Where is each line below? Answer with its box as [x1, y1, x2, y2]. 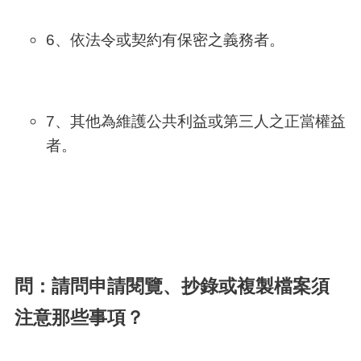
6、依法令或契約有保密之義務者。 [45, 30, 284, 48]
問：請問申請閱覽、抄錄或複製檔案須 [14, 276, 330, 297]
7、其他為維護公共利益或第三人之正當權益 [45, 111, 346, 130]
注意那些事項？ [14, 307, 144, 329]
